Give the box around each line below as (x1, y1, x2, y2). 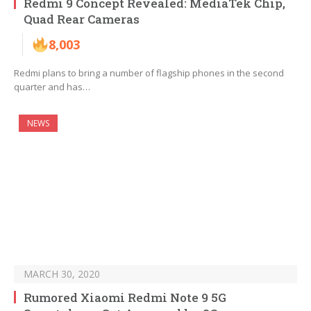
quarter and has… (14, 81, 90, 94)
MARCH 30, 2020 (24, 267, 100, 281)
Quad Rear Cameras (24, 11, 140, 28)
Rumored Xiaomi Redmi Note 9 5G (24, 289, 226, 306)
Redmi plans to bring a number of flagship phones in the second (14, 67, 284, 80)
